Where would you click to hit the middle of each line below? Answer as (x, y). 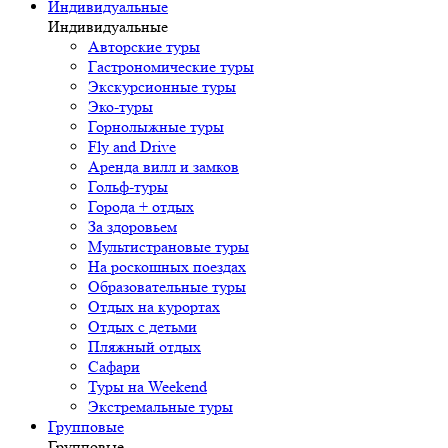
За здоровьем (132, 227)
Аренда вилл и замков (163, 167)
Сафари (114, 367)
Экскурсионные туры (162, 87)
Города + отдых (141, 207)
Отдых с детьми (142, 327)
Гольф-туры (128, 187)
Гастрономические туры (171, 67)
